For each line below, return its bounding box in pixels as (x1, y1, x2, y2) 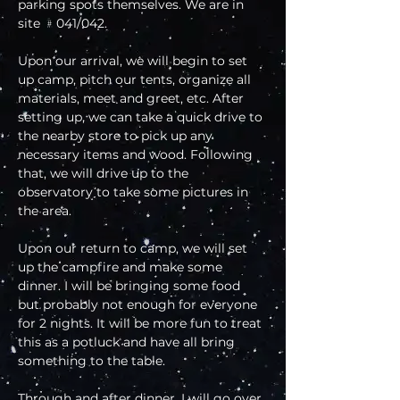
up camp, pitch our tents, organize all (18, 71, 254, 88)
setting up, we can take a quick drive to (18, 109, 266, 126)
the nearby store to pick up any (18, 128, 216, 145)
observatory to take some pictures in (18, 184, 252, 201)
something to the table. (18, 353, 169, 370)
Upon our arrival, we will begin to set (18, 53, 251, 70)
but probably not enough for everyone (18, 296, 261, 313)
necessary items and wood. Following (18, 146, 256, 163)
